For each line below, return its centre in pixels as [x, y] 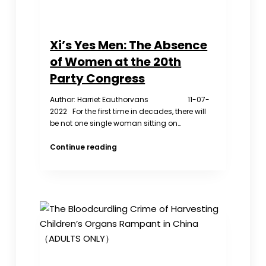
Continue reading [84, 147]
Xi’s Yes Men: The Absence [129, 45]
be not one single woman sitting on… [116, 123]
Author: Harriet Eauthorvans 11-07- [130, 99]
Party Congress [98, 78]
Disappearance [147, 31]
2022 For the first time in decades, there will [128, 111]
